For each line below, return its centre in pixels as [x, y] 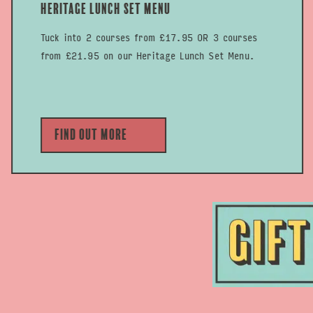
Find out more [90, 134]
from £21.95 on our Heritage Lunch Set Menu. [147, 55]
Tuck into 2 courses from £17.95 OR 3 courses [148, 37]
